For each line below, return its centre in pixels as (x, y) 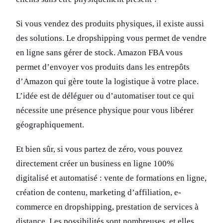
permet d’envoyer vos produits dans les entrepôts (103, 67)
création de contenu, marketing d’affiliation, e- (99, 193)
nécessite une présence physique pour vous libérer (105, 111)
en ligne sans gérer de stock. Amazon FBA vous (99, 53)
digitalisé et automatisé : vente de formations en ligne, (111, 178)
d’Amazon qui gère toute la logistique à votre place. (107, 82)
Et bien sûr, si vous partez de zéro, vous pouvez (99, 149)
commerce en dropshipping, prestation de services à (107, 207)
